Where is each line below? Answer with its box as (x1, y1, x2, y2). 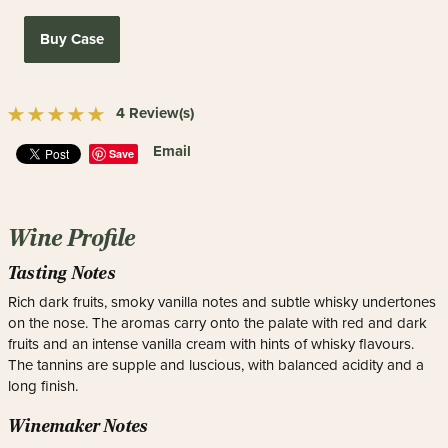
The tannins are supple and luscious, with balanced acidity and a (8, 356, 424, 374)
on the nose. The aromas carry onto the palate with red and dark (8, 314, 427, 332)
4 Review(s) (115, 102, 194, 124)
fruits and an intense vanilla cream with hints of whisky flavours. (8, 335, 414, 353)
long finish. (8, 377, 78, 395)
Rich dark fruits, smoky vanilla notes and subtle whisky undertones (8, 293, 436, 311)
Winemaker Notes (8, 415, 149, 437)
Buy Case (39, 28, 104, 50)
